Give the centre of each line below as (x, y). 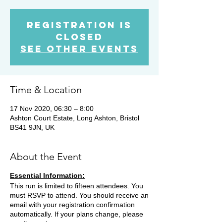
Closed (79, 37)
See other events (79, 49)
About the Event (46, 156)
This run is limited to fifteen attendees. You (77, 186)
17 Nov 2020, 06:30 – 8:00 (52, 108)
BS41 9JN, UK (32, 127)
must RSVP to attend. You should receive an (79, 195)
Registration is (79, 25)
